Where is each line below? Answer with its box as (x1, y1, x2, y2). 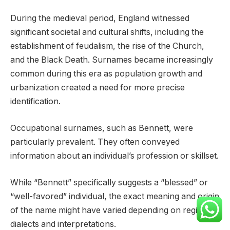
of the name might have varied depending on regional (10, 205, 214, 215)
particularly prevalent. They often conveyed (10, 137, 180, 147)
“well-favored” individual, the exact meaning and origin (10, 191, 219, 201)
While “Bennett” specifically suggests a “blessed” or (10, 177, 208, 187)
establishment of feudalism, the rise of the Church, (10, 41, 204, 51)
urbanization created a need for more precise (10, 83, 185, 93)
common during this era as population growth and (10, 69, 202, 79)
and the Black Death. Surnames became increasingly (10, 55, 213, 65)
